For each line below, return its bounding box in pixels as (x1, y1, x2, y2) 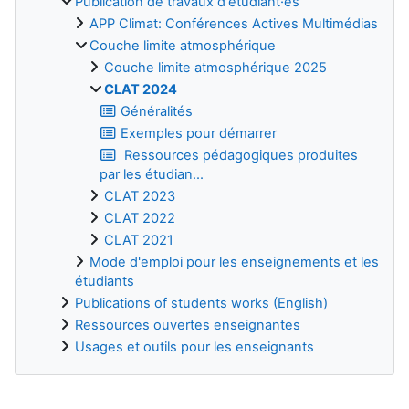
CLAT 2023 (104, 187, 175, 204)
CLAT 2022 (104, 209, 175, 226)
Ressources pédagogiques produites (121, 146, 359, 163)
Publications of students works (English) (75, 294, 328, 311)
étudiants (75, 272, 134, 289)
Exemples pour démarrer (121, 124, 278, 142)
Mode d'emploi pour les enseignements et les (89, 253, 379, 270)
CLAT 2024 (104, 80, 177, 98)
